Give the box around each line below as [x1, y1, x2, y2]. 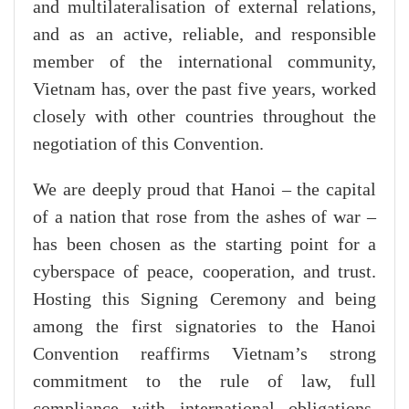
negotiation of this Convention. [33, 133, 264, 154]
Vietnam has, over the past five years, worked [33, 79, 376, 100]
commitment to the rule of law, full [33, 371, 376, 392]
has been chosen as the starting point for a [33, 234, 376, 255]
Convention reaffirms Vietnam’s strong [33, 343, 376, 364]
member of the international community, [33, 51, 376, 72]
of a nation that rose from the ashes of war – [33, 206, 376, 227]
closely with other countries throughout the [33, 106, 376, 127]
